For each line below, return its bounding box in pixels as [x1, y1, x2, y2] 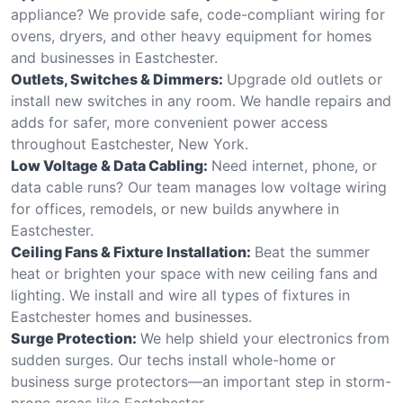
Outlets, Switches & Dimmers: [11, 69, 223, 88]
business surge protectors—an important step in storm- [11, 372, 391, 390]
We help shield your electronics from [140, 328, 390, 347]
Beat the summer [255, 242, 370, 261]
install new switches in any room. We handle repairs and [11, 91, 391, 110]
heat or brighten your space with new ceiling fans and [11, 264, 378, 282]
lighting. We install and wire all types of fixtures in [11, 285, 350, 304]
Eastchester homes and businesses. [11, 307, 252, 326]
